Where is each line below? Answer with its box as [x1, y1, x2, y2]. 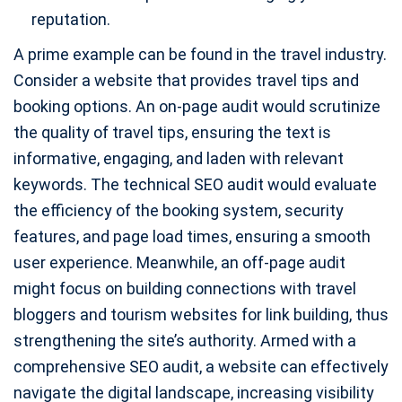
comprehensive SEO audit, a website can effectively [13, 357, 389, 377]
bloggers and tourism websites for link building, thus [13, 305, 389, 325]
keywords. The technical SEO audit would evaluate [13, 175, 377, 195]
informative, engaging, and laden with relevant [13, 149, 344, 169]
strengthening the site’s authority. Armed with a [13, 331, 356, 351]
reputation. [31, 10, 110, 30]
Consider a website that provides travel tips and [13, 71, 359, 91]
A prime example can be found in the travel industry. [13, 45, 387, 65]
